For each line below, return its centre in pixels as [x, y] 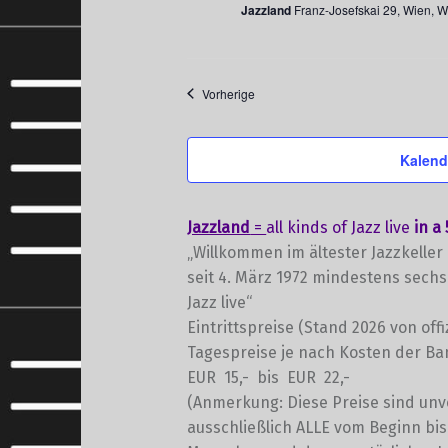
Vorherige [229, 93]
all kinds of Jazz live [340, 227]
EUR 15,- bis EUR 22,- [269, 377]
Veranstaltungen [299, 92]
